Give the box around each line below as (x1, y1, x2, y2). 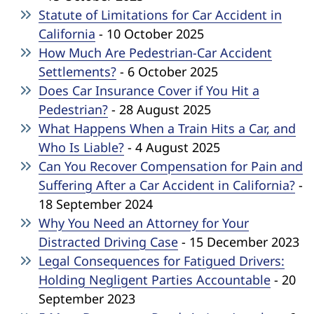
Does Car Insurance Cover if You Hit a (39, 81, 259, 99)
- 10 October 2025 (95, 25, 204, 42)
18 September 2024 (39, 195, 153, 212)
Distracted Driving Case (39, 233, 178, 250)
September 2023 (39, 289, 135, 307)
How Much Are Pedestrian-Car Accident (39, 43, 272, 61)
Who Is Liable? (39, 138, 124, 156)
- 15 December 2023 (178, 233, 299, 250)
